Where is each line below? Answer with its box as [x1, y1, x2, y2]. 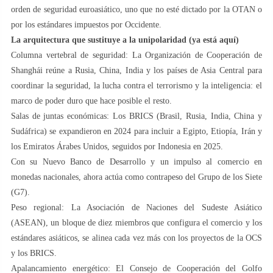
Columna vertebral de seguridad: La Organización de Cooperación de [11, 50, 262, 60]
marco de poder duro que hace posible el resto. [11, 96, 172, 105]
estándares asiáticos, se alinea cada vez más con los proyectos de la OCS [11, 233, 262, 243]
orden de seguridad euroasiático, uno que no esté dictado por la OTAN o [11, 4, 262, 14]
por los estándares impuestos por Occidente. [11, 19, 161, 29]
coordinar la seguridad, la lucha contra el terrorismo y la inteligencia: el [11, 80, 262, 90]
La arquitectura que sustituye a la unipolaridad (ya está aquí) [11, 35, 239, 44]
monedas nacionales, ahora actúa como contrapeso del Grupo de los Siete [11, 172, 262, 182]
